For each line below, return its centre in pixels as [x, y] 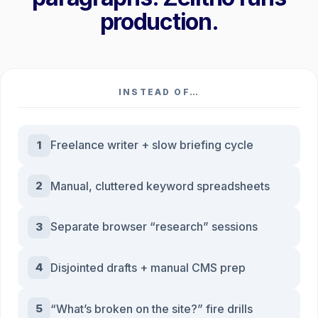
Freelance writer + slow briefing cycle [152, 145]
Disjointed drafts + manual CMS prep [148, 267]
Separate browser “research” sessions [154, 227]
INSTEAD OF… [159, 92]
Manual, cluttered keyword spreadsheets [160, 186]
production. [159, 21]
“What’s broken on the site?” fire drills [152, 308]
